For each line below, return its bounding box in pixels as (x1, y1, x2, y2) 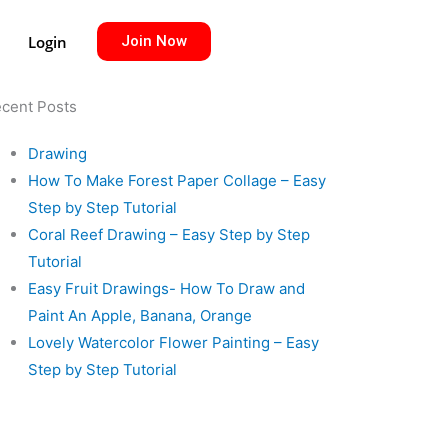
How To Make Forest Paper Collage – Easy (28, 171, 326, 191)
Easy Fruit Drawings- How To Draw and (28, 279, 305, 299)
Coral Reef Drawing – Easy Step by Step (28, 225, 310, 245)
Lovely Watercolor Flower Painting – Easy (28, 333, 319, 353)
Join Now (120, 32, 187, 51)
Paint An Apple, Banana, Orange (28, 306, 252, 326)
